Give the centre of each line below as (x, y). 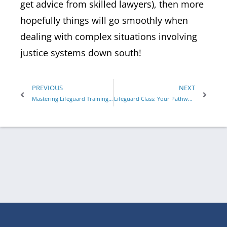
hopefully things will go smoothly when (104, 20)
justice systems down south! (81, 53)
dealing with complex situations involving (109, 36)
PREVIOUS (47, 87)
